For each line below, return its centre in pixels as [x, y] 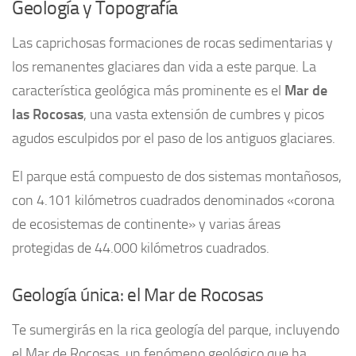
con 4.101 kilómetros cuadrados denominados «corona [173, 200]
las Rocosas [48, 114]
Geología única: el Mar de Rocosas [138, 295]
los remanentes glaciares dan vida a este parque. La [164, 66]
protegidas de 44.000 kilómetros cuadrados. [141, 248]
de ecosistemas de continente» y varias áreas [146, 224]
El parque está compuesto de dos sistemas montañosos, [177, 176]
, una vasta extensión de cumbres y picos [204, 114]
